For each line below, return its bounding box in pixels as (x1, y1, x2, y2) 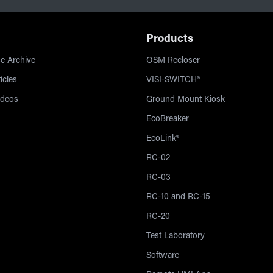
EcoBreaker (146, 115, 189, 124)
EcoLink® (146, 135, 179, 143)
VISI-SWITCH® (146, 76, 200, 85)
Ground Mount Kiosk (146, 96, 225, 104)
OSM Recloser (146, 57, 200, 65)
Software (146, 252, 179, 260)
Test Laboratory (146, 232, 205, 241)
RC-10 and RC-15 (146, 193, 210, 202)
